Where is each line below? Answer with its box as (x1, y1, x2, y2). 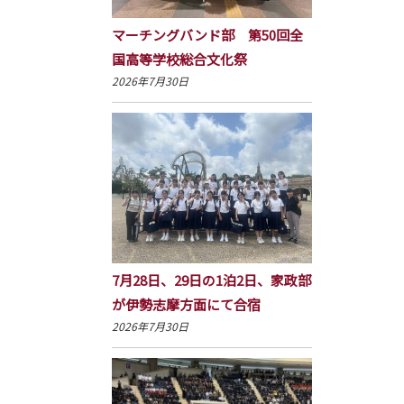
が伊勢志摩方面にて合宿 (111, 295, 261, 315)
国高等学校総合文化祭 (111, 50, 247, 69)
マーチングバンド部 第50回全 (111, 25, 303, 45)
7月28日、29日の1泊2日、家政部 (111, 271, 311, 290)
